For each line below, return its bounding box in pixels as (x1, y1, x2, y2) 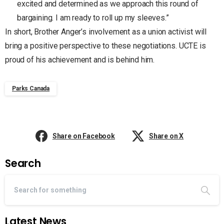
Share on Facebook (52, 131, 115, 140)
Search (5, 156, 41, 170)
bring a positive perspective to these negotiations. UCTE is (5, 40, 206, 50)
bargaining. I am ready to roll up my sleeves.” (17, 12, 169, 22)
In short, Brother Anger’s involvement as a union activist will (5, 26, 207, 36)
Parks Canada (12, 84, 50, 92)
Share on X (148, 131, 184, 140)
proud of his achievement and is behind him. (5, 54, 158, 64)
